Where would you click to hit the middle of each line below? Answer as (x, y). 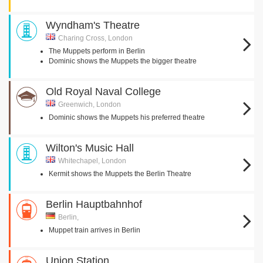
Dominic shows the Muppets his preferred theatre (127, 117)
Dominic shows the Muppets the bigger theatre (123, 61)
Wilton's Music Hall (90, 148)
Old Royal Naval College (103, 92)
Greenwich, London (90, 104)
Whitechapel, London (92, 161)
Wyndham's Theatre (93, 25)
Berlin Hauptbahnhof (94, 204)
